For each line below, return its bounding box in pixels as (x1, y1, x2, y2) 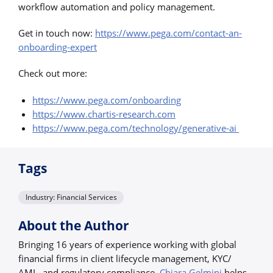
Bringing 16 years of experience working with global (18, 238, 236, 250)
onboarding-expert (18, 41, 97, 54)
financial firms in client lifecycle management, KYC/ (18, 252, 232, 264)
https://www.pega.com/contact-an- (95, 27, 242, 40)
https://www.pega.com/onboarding (32, 93, 182, 106)
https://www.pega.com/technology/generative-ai (32, 121, 239, 134)
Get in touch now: (18, 27, 95, 40)
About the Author (18, 216, 129, 234)
